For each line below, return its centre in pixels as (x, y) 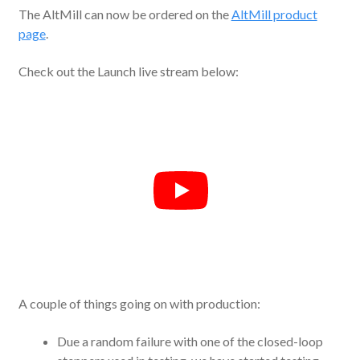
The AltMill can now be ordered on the (125, 14)
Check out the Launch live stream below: (128, 71)
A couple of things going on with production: (139, 303)
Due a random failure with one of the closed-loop (190, 341)
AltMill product (274, 14)
